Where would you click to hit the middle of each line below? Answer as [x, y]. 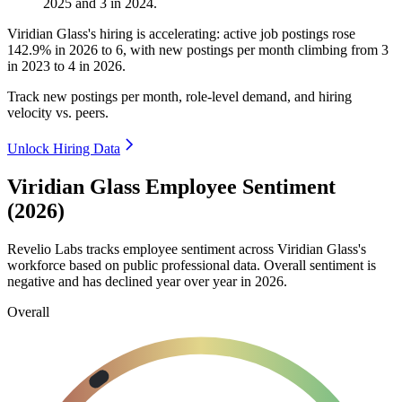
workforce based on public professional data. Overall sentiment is [192, 265]
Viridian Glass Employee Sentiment [171, 187]
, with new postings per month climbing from [252, 50]
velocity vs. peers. [58, 113]
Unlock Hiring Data [64, 149]
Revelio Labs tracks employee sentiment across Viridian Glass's [187, 249]
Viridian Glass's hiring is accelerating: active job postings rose [181, 34]
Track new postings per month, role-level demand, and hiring [179, 97]
